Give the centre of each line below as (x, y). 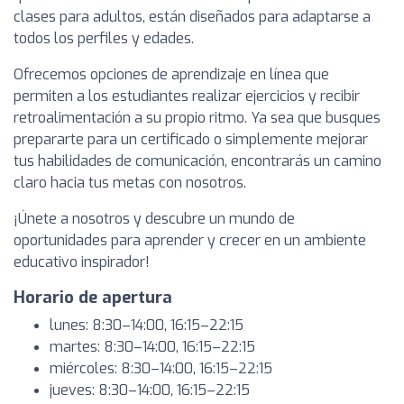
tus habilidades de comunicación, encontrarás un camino (197, 161)
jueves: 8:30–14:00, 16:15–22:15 (150, 390)
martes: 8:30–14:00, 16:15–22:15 (152, 347)
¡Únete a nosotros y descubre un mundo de (154, 219)
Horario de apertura (93, 298)
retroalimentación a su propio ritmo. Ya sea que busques (197, 118)
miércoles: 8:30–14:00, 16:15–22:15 (161, 368)
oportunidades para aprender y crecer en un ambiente (190, 240)
